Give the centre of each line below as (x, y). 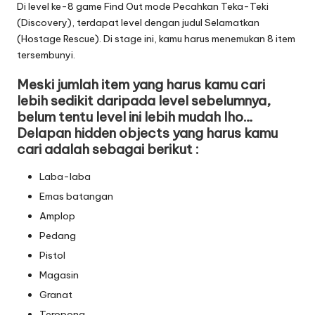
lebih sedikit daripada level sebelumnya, (144, 100)
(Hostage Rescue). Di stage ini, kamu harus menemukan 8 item (156, 38)
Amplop (57, 216)
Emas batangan (76, 196)
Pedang (58, 236)
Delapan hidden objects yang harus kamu (147, 133)
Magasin (59, 275)
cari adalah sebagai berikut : (108, 149)
